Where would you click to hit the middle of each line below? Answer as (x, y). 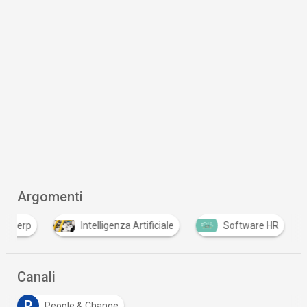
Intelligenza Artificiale (127, 226)
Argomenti (50, 197)
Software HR (251, 226)
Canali (37, 277)
